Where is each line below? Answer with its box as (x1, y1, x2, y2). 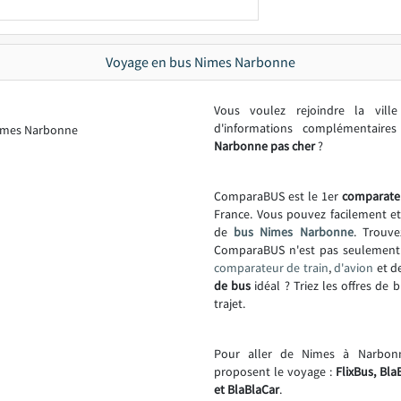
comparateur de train (214, 260, 328, 276)
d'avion (334, 260, 374, 276)
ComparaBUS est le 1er (214, 188, 342, 204)
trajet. (214, 295, 245, 311)
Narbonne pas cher (214, 138, 315, 154)
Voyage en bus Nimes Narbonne (106, 53, 295, 71)
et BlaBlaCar (214, 381, 279, 397)
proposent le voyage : (214, 363, 336, 380)
